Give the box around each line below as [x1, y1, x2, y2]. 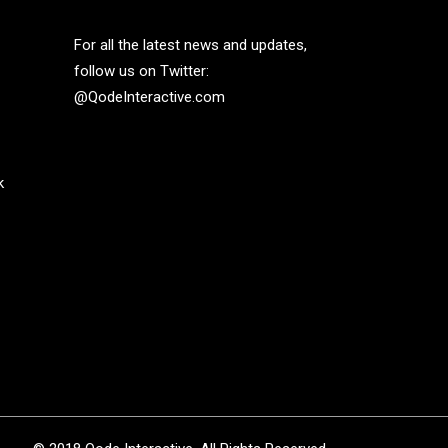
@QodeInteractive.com [73, 88, 225, 106]
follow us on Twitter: [73, 62, 209, 80]
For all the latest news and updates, [73, 36, 307, 54]
